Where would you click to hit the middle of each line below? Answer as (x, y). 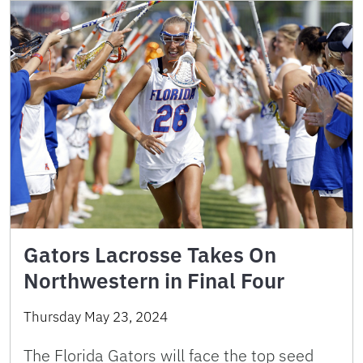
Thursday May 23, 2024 (96, 317)
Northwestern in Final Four (154, 281)
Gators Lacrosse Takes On (150, 255)
